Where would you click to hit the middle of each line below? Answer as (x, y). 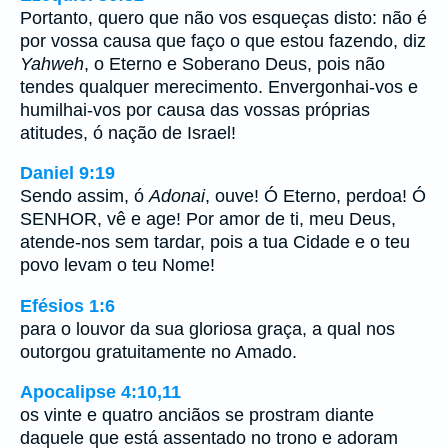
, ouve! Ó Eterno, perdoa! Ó (315, 196)
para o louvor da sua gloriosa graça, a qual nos (207, 328)
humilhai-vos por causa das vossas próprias (195, 109)
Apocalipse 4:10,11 (100, 392)
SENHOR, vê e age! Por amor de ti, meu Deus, (208, 219)
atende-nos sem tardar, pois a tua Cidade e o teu (215, 242)
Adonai (177, 196)
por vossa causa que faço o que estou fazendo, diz (223, 40)
